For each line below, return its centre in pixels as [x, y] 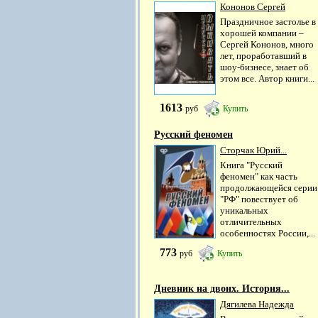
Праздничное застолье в [268, 22]
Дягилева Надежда [257, 304]
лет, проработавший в [263, 56]
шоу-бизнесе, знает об [264, 67]
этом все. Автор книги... [267, 79]
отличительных [251, 221]
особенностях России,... [268, 233]
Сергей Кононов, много [267, 45]
